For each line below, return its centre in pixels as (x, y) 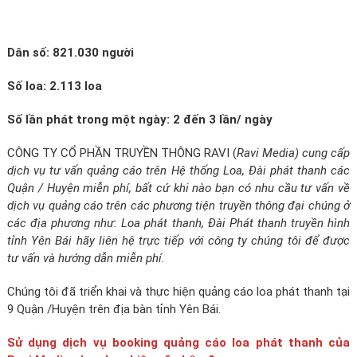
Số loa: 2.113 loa (54, 86)
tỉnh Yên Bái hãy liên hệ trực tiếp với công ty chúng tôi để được (178, 241)
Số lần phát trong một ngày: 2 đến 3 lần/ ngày (139, 120)
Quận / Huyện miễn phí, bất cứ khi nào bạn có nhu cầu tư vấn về (178, 188)
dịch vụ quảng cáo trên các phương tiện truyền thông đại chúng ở (178, 206)
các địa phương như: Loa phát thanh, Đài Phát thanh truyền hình (178, 223)
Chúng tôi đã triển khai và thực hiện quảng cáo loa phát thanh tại (178, 292)
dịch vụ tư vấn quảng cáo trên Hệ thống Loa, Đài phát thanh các (178, 171)
